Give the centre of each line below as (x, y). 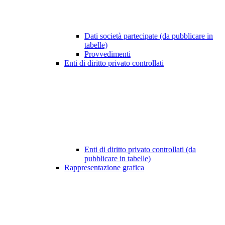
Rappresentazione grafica (104, 168)
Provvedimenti (107, 54)
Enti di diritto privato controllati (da (140, 150)
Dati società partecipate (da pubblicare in (149, 36)
